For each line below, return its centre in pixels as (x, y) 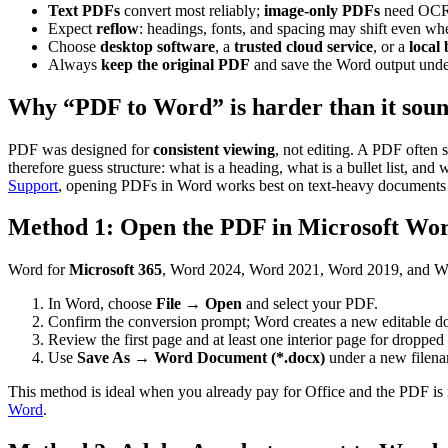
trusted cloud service (303, 46)
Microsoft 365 (115, 270)
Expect (72, 28)
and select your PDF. (310, 304)
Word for (38, 270)
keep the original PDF (175, 64)
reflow (117, 28)
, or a (391, 46)
